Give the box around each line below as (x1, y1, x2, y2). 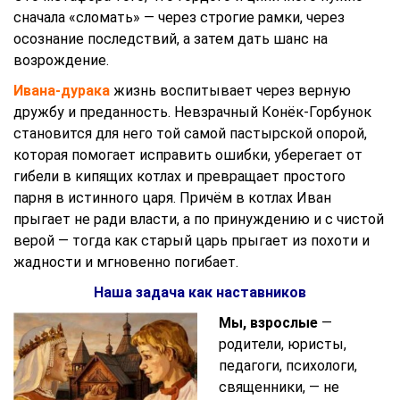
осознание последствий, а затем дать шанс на (13, 30, 328, 47)
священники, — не (219, 379, 339, 396)
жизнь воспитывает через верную (110, 82, 351, 99)
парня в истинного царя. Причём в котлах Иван (13, 189, 331, 206)
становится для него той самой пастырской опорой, (13, 125, 367, 142)
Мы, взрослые (219, 314, 318, 331)
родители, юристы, (219, 336, 346, 353)
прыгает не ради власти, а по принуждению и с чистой (13, 211, 384, 228)
